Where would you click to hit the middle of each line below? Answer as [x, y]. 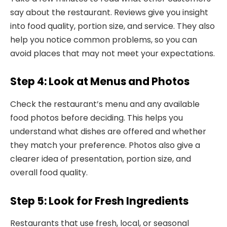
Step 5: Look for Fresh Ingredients [99, 201]
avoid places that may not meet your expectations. [112, 53]
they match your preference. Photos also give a [105, 145]
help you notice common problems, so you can [104, 40]
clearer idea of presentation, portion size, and [101, 159]
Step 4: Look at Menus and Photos [100, 82]
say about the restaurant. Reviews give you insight [109, 12]
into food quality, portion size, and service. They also [112, 26]
